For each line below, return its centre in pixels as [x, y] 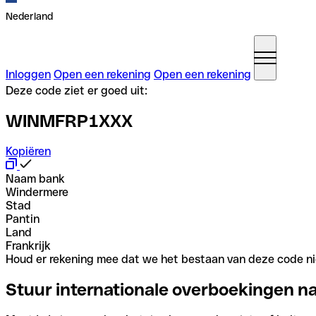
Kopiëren [28, 151]
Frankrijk [28, 245]
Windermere [37, 192]
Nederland [29, 16]
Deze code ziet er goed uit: [77, 91]
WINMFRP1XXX [69, 121]
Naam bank [35, 178]
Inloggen [28, 74]
